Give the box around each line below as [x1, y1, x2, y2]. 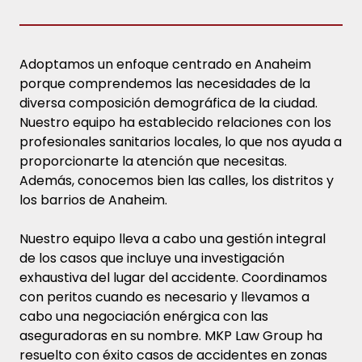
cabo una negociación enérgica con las [19, 306, 268, 326]
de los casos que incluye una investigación [19, 248, 284, 267]
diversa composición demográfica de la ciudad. [19, 93, 318, 112]
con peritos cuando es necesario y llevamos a [19, 287, 309, 306]
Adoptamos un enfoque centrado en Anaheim [19, 54, 311, 74]
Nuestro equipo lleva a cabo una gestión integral [19, 229, 326, 248]
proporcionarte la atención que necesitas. [19, 151, 287, 170]
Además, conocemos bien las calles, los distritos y [19, 170, 334, 190]
